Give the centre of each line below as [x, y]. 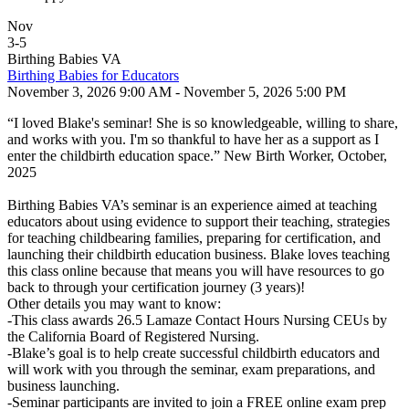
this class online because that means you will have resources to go [196, 271]
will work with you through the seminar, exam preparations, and [191, 369]
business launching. [63, 386]
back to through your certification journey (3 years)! [156, 287]
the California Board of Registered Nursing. [133, 336]
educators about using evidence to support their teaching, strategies [199, 221]
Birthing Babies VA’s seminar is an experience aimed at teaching [192, 205]
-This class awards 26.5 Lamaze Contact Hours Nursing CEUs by [197, 320]
